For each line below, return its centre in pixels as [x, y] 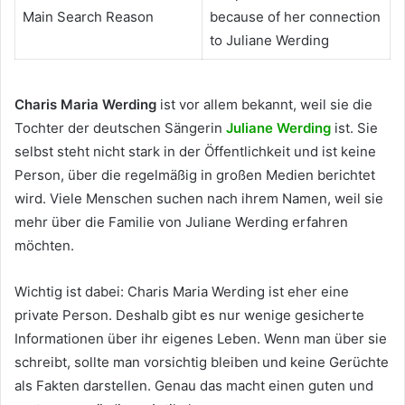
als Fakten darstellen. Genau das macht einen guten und [194, 386]
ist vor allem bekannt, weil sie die [264, 105]
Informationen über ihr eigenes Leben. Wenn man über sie [201, 339]
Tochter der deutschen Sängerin [120, 128]
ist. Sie [356, 128]
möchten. [44, 246]
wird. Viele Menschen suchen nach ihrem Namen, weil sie [199, 199]
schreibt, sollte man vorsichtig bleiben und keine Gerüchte [202, 363]
